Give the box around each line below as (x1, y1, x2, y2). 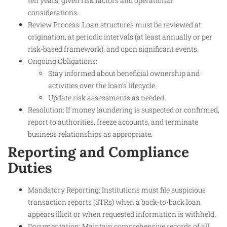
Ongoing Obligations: (28, 56, 97, 66)
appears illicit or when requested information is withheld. (28, 209, 216, 219)
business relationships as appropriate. (28, 129, 153, 139)
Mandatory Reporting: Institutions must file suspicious (28, 185, 206, 195)
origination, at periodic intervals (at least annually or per (28, 32, 212, 42)
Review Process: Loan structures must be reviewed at (28, 20, 201, 30)
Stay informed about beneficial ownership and (48, 68, 200, 79)
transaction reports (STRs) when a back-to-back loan (28, 197, 201, 207)
